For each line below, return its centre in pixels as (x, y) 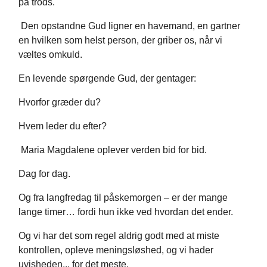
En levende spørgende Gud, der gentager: (107, 79)
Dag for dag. (44, 174)
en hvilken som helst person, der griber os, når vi (120, 41)
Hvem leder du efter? (63, 126)
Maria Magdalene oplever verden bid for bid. (113, 150)
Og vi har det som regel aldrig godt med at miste (119, 236)
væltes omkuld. (50, 55)
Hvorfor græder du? (60, 103)
